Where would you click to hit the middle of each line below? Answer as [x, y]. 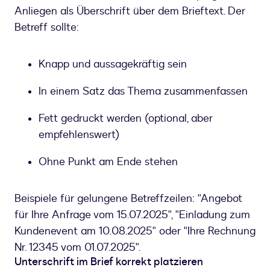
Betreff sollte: [47, 28]
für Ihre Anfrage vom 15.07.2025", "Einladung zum [132, 215]
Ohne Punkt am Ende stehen [108, 162]
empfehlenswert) [79, 135]
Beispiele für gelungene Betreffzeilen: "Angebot [128, 199]
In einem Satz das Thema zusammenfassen [143, 92]
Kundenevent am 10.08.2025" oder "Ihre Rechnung [135, 231]
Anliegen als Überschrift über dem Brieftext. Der [130, 11]
